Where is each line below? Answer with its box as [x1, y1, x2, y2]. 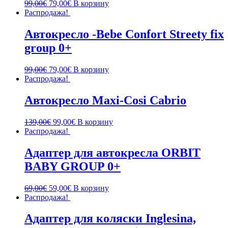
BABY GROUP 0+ [24, 159, 121, 173]
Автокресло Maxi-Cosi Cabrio [24, 93, 186, 107]
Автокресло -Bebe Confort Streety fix [24, 27, 224, 41]
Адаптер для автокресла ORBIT [24, 146, 201, 159]
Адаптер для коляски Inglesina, [24, 212, 196, 225]
